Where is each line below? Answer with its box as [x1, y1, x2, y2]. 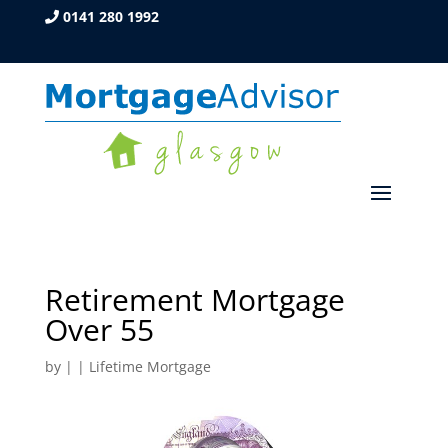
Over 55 [44, 309, 154, 350]
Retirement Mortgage [44, 279, 345, 320]
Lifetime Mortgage [88, 357, 211, 376]
